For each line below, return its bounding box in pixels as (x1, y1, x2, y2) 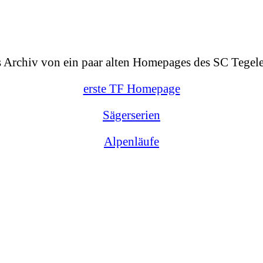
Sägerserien (103, 108, 160, 123)
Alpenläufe (104, 134, 159, 149)
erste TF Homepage (83, 82, 180, 96)
